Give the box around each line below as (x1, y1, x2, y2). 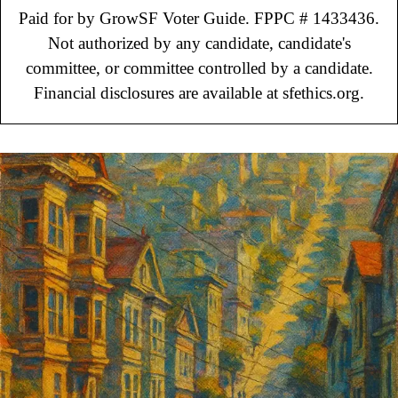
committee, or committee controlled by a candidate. (25, 59, 373, 77)
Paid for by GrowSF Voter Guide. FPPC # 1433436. (19, 9, 379, 28)
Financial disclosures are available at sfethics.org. (34, 84, 364, 102)
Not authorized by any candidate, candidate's (47, 34, 351, 52)
